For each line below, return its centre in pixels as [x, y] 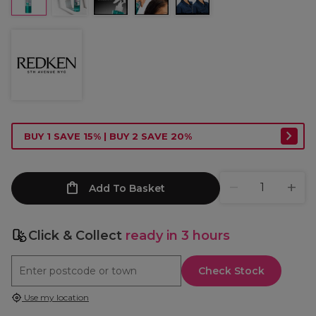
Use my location [55, 297]
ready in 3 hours [178, 236]
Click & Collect [77, 236]
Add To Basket [127, 188]
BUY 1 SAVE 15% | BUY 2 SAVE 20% [108, 136]
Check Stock [232, 271]
